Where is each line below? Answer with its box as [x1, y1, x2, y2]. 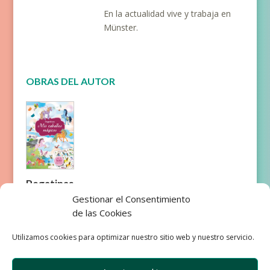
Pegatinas [25, 177, 74, 190]
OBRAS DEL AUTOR [25, 75, 115, 87]
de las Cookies [72, 207, 132, 219]
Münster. [104, 22, 139, 33]
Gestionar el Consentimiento [72, 193, 190, 205]
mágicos [25, 213, 65, 226]
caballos [25, 201, 64, 214]
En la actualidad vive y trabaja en [104, 8, 231, 19]
